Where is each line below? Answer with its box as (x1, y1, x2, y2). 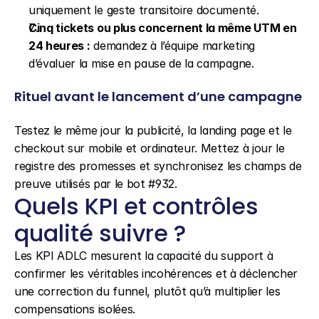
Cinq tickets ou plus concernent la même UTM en (28, 21, 297, 35)
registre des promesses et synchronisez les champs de (14, 159, 302, 173)
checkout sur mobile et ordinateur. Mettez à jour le (14, 141, 285, 155)
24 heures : (28, 38, 90, 53)
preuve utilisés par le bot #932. (14, 177, 177, 191)
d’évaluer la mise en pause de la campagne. (28, 56, 254, 70)
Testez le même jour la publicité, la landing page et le (14, 123, 292, 137)
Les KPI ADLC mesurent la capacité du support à (14, 249, 273, 263)
